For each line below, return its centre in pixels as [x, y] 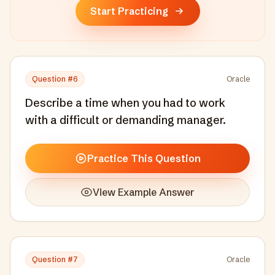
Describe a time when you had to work [125, 103]
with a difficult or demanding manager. [126, 120]
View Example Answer [144, 192]
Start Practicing [129, 11]
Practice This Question [144, 158]
